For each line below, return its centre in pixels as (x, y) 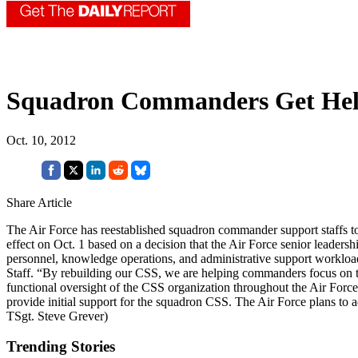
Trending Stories (61, 347)
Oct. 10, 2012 (41, 140)
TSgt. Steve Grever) (57, 316)
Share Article (39, 202)
